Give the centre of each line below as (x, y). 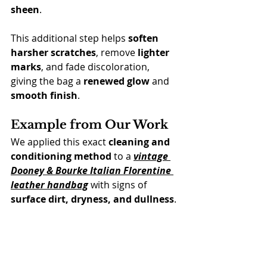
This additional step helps (69, 38)
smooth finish (44, 95)
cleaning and (140, 142)
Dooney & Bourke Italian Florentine (92, 170)
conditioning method (61, 156)
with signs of (119, 185)
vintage (152, 156)
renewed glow (117, 81)
